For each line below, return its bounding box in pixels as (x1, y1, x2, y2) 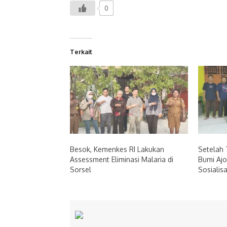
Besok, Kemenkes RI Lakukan (70, 144, 164, 154)
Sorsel (70, 165, 91, 174)
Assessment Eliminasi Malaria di (70, 155, 173, 164)
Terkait (70, 48, 92, 56)
